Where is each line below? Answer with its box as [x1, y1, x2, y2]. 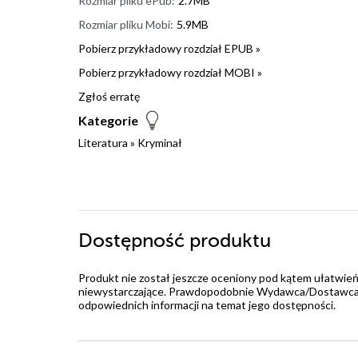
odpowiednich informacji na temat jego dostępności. [78, 297, 336, 312]
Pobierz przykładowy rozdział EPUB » [78, 41, 261, 55]
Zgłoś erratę [78, 89, 140, 103]
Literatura [78, 135, 128, 149]
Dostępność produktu [78, 229, 271, 252]
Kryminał [137, 135, 182, 149]
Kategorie [78, 112, 138, 128]
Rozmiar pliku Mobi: [78, 17, 173, 31]
